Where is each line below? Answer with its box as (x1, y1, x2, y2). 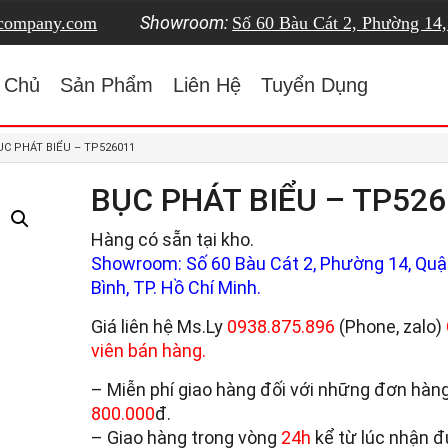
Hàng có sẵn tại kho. (90, 229, 254, 250)
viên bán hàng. (90, 340, 206, 361)
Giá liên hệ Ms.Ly (90, 316, 227, 337)
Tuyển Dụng (260, 74, 368, 96)
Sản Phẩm (59, 74, 153, 96)
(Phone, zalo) (334, 316, 446, 337)
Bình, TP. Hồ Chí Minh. (90, 277, 261, 298)
